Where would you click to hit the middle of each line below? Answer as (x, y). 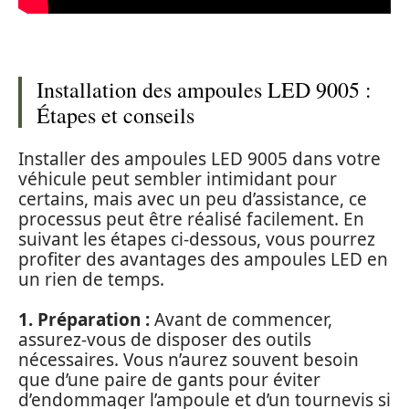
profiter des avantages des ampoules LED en (203, 259)
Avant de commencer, (241, 320)
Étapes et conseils (115, 115)
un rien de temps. (91, 279)
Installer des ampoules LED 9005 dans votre (199, 158)
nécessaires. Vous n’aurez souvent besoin (189, 360)
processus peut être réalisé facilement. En (191, 219)
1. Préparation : (84, 320)
